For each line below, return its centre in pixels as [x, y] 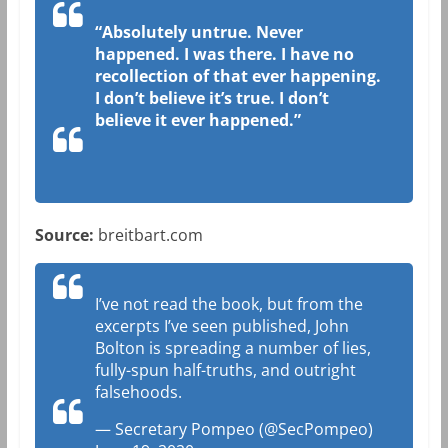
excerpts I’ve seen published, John [221, 326]
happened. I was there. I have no [224, 54]
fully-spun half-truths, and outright [225, 370]
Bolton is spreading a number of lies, [232, 348]
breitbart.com [148, 235]
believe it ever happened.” [197, 120]
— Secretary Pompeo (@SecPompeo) [233, 429]
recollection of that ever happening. [237, 76]
